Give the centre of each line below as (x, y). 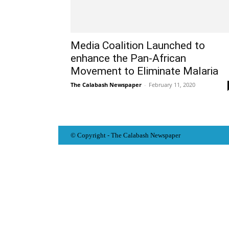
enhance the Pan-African (128, 58)
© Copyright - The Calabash (110, 135)
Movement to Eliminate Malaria (144, 71)
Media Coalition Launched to (138, 45)
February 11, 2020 (172, 85)
